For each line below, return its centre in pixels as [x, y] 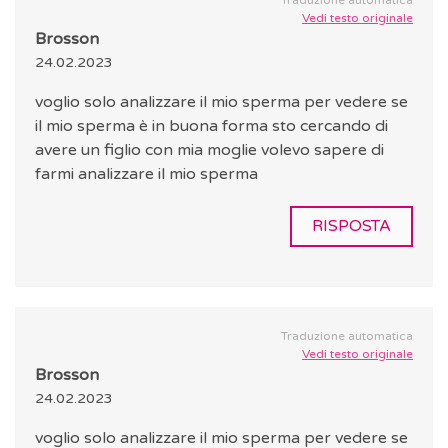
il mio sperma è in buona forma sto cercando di [211, 126]
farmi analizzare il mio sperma [146, 174]
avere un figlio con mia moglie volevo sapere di [209, 150]
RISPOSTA [351, 226]
